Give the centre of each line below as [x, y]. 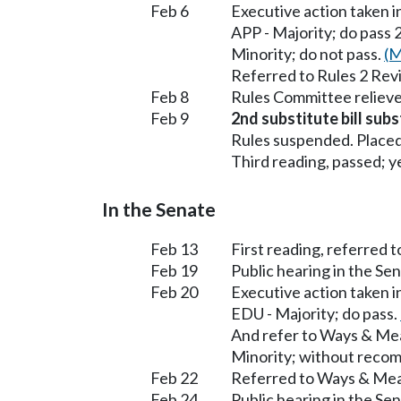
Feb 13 [174, 248]
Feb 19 [174, 270]
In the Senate [159, 209]
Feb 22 [174, 377]
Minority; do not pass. [307, 53]
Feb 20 [174, 291]
